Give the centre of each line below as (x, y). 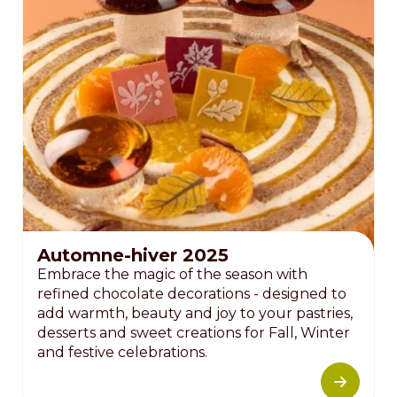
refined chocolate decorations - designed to (192, 294)
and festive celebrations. (122, 353)
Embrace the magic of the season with (172, 275)
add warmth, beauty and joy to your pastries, (195, 314)
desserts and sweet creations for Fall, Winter (194, 333)
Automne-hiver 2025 (133, 256)
